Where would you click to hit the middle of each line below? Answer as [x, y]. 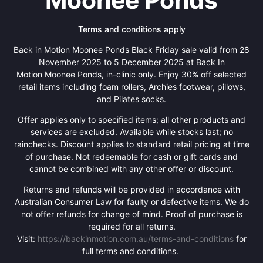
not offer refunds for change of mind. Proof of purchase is [131, 214]
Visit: [27, 238]
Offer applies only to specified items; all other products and [131, 119]
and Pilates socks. [131, 99]
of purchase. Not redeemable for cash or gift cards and [131, 156]
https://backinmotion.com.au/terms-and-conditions [135, 238]
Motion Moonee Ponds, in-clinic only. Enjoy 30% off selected [131, 74]
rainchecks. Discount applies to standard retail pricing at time [131, 144]
